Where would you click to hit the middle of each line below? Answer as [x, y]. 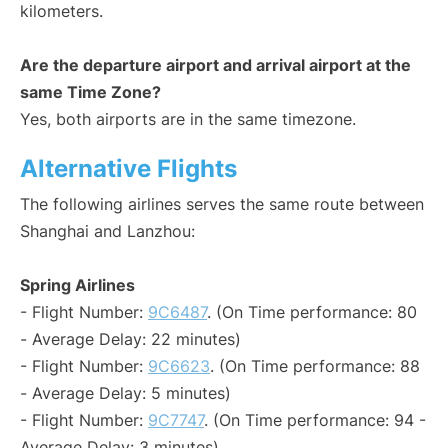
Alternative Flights [128, 169]
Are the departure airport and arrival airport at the [215, 65]
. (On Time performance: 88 [315, 366]
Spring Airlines [77, 285]
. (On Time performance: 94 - [315, 420]
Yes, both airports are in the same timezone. [188, 119]
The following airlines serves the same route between [222, 204]
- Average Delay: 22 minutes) [130, 339]
